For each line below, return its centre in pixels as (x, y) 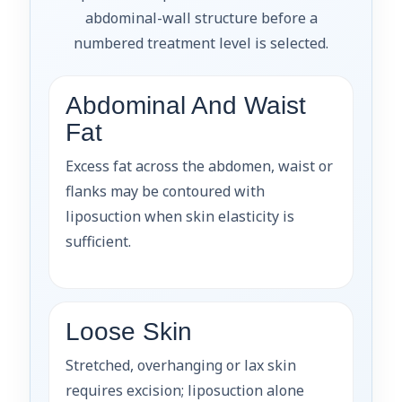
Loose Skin (129, 331)
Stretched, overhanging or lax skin (181, 365)
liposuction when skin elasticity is (180, 216)
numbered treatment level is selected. (201, 43)
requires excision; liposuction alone (185, 390)
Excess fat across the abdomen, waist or (199, 166)
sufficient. (98, 241)
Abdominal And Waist (186, 105)
